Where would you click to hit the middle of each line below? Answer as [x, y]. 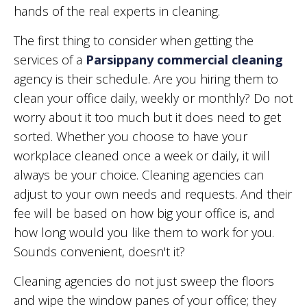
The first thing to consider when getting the [134, 41]
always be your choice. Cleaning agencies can [139, 175]
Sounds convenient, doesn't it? [99, 252]
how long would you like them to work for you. [144, 233]
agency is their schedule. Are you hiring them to [146, 79]
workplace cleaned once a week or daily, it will [142, 156]
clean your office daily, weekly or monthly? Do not [153, 98]
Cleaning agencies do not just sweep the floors [144, 281]
